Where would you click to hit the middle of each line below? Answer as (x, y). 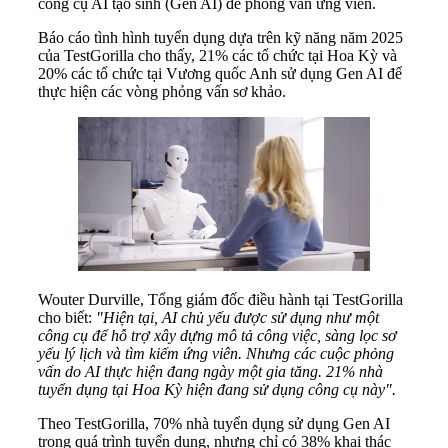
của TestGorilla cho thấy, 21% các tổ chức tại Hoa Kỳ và (217, 56)
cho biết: (67, 318)
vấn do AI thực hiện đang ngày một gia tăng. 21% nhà (210, 372)
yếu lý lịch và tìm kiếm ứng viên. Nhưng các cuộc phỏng (216, 354)
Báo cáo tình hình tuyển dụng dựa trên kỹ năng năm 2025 (220, 38)
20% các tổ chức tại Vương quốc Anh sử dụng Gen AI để (220, 74)
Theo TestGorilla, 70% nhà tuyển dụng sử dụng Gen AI (214, 424)
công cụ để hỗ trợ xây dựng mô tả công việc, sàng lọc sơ (217, 336)
